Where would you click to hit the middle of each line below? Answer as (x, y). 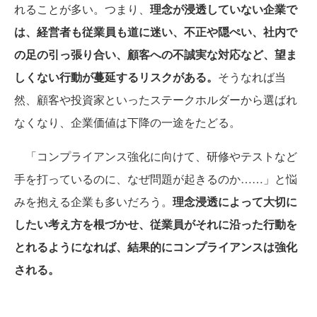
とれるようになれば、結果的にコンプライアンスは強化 (156, 247)
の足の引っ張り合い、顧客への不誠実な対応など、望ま (156, 54)
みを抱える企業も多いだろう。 (93, 202)
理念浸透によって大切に (235, 202)
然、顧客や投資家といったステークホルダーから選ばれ (156, 100)
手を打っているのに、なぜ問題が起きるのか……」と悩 (156, 179)
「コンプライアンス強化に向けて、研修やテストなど (156, 156)
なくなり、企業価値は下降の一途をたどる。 (127, 122)
